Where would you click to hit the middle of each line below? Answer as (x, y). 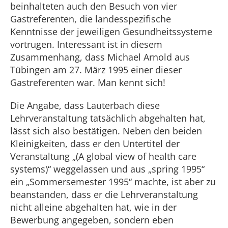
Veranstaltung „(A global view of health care (103, 156)
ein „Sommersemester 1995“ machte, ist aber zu (113, 182)
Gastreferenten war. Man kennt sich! (88, 82)
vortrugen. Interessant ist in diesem (86, 44)
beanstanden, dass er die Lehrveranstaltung (104, 194)
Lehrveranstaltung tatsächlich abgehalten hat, (108, 118)
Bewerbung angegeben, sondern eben (92, 220)
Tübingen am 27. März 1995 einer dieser (96, 70)
